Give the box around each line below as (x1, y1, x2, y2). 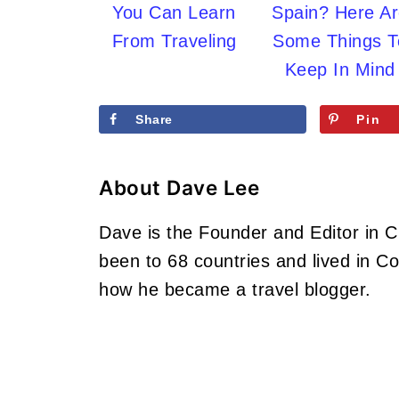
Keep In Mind (284, 59, 395, 79)
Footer (77, 329, 170, 364)
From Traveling (111, 30, 237, 51)
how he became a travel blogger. (99, 279, 371, 299)
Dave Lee (167, 175, 259, 199)
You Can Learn (112, 2, 236, 22)
